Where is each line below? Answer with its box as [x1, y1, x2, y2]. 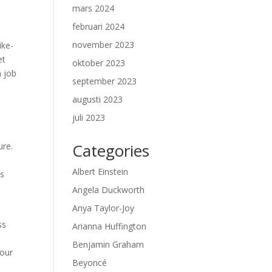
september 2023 [72, 75, 137, 87]
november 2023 [72, 39, 135, 50]
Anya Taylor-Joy [72, 202, 135, 214]
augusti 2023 [72, 93, 123, 105]
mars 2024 [72, 2, 115, 14]
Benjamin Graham [72, 239, 144, 250]
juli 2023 [72, 112, 106, 123]
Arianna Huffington [72, 220, 147, 232]
